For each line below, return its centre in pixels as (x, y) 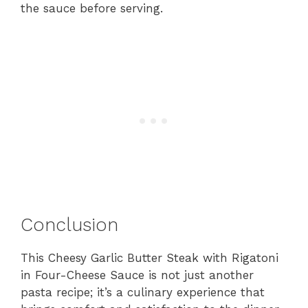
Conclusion (69, 224)
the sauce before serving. (92, 9)
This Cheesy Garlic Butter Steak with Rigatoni (150, 257)
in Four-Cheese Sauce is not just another (137, 275)
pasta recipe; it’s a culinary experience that (143, 292)
